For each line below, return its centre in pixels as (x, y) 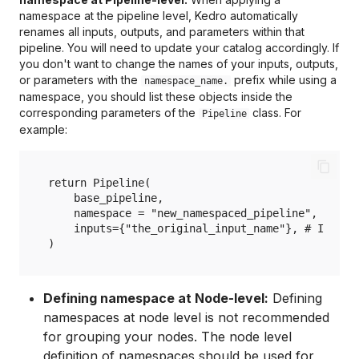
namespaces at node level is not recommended (186, 318)
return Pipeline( (99, 182)
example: (43, 130)
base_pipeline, (106, 198)
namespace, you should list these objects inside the (156, 97)
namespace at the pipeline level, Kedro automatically (159, 16)
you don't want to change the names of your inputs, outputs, (179, 64)
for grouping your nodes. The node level (167, 337)
